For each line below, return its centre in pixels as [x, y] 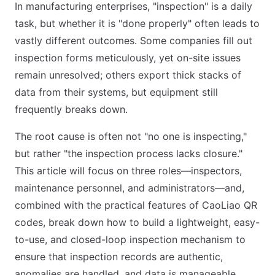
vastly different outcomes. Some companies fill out [134, 41]
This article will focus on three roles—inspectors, [128, 171]
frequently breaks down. [71, 109]
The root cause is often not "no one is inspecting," [131, 136]
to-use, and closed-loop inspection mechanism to [130, 239]
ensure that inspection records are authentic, [119, 257]
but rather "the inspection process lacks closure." [129, 153]
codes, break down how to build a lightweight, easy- [137, 222]
